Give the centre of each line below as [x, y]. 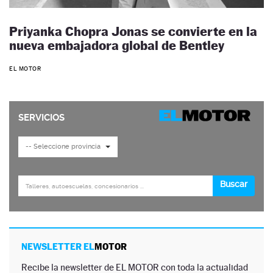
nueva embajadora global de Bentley [117, 45]
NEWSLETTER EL [58, 247]
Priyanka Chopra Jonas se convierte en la [133, 31]
